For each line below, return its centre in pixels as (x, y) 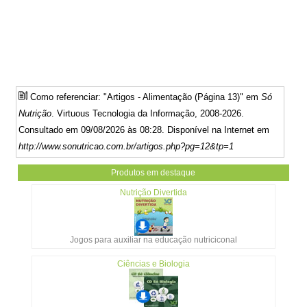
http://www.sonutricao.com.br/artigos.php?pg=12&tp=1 (126, 147)
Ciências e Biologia (153, 264)
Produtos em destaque (153, 173)
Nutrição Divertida (153, 193)
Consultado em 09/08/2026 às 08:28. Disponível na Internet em (144, 130)
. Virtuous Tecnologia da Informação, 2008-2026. (148, 114)
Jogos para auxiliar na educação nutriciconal (153, 240)
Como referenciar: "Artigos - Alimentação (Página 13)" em (145, 97)
